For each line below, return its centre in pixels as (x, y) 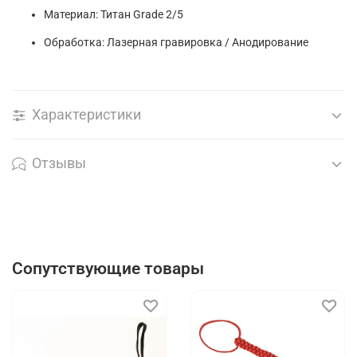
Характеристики (86, 115)
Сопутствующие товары (108, 268)
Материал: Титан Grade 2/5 (114, 15)
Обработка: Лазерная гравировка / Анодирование (176, 43)
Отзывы (59, 164)
